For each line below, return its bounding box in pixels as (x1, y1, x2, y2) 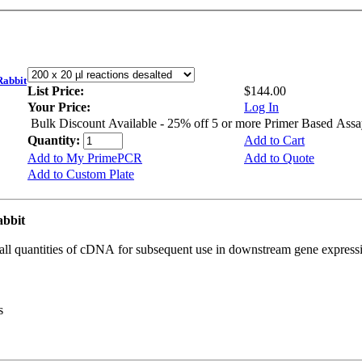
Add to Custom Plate (27, 167, 134, 181)
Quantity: (27, 133, 83, 147)
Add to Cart (244, 133, 305, 147)
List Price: (27, 84, 87, 98)
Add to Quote (244, 151, 314, 165)
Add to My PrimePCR (27, 151, 142, 165)
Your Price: (27, 100, 90, 114)
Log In (244, 100, 279, 114)
